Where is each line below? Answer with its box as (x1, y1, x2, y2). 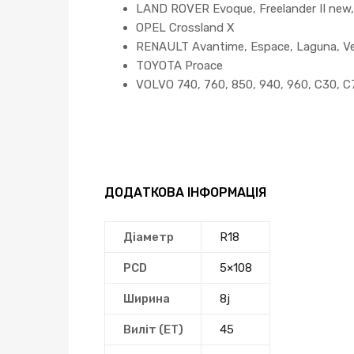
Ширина (122, 292, 170, 307)
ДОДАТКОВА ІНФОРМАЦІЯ (104, 185, 266, 200)
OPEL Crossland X (136, 20, 235, 35)
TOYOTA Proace (136, 58, 223, 73)
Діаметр (122, 230, 174, 245)
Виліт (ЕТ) (122, 322, 183, 337)
